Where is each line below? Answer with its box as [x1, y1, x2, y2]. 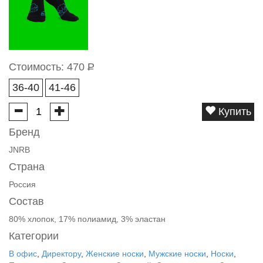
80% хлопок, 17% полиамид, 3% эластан [9, 214, 166, 224]
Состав [9, 195, 44, 207]
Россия [9, 180, 36, 189]
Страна [9, 161, 45, 173]
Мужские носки [149, 249, 206, 258]
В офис [9, 249, 37, 258]
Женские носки [86, 249, 144, 258]
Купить [215, 106, 251, 117]
